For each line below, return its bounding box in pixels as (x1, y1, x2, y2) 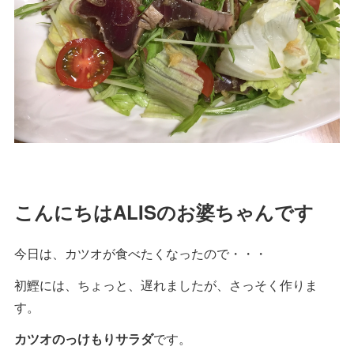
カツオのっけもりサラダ (14, 329, 153, 348)
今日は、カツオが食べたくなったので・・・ (14, 243, 267, 262)
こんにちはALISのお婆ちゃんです (14, 198, 314, 225)
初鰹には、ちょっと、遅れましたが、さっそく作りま (14, 275, 318, 294)
